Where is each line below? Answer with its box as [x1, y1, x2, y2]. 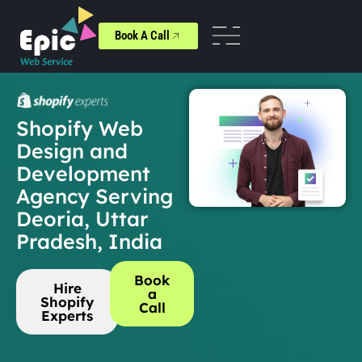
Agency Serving [16, 183, 173, 208]
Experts [41, 306, 93, 324]
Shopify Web [16, 115, 143, 141]
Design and [16, 137, 128, 163]
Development [16, 160, 150, 186]
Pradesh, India [16, 228, 162, 254]
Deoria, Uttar [16, 205, 149, 231]
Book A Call [115, 28, 170, 44]
